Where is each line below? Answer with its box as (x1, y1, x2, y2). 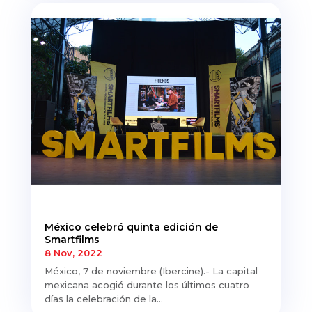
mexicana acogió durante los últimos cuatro (44, 279, 249, 291)
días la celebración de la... (44, 293, 163, 305)
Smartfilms (44, 233, 100, 247)
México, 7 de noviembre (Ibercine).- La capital (44, 265, 258, 277)
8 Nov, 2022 (44, 247, 102, 259)
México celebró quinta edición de (44, 221, 218, 234)
